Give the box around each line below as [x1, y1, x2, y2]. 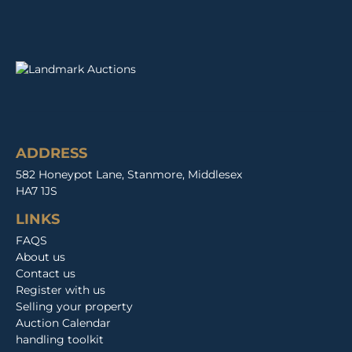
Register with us [16, 282, 105, 297]
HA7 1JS [16, 183, 57, 198]
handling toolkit [16, 332, 104, 346]
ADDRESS [16, 144, 87, 161]
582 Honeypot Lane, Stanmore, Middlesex [16, 167, 242, 181]
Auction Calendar [16, 315, 111, 330]
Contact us [16, 266, 75, 280]
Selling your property [16, 299, 133, 313]
